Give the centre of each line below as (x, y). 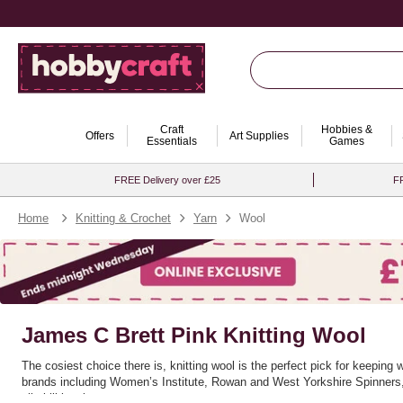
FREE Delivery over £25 (167, 180)
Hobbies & (346, 130)
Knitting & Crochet (123, 218)
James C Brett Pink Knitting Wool (194, 336)
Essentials (172, 141)
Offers (100, 135)
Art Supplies (259, 135)
